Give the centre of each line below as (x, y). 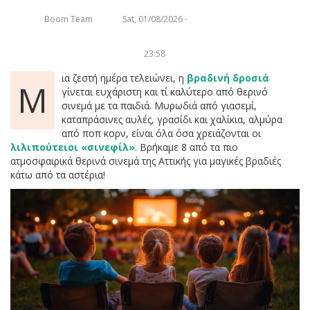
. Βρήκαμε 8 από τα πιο (186, 147)
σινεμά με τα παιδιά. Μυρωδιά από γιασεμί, (159, 105)
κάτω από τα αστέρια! (58, 174)
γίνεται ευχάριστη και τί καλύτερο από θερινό (165, 91)
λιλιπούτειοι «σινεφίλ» (73, 147)
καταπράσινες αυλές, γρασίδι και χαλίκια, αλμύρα (172, 119)
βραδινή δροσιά (228, 77)
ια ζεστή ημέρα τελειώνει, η (124, 77)
